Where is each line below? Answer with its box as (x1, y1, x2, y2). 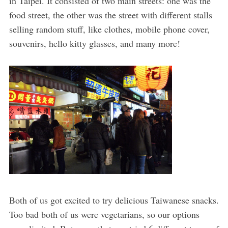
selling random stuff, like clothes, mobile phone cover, (9, 23, 210, 36)
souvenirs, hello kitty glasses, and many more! (9, 37, 180, 50)
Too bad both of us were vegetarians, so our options (9, 208, 199, 221)
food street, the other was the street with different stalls (9, 9, 212, 21)
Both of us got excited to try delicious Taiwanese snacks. (9, 194, 219, 207)
